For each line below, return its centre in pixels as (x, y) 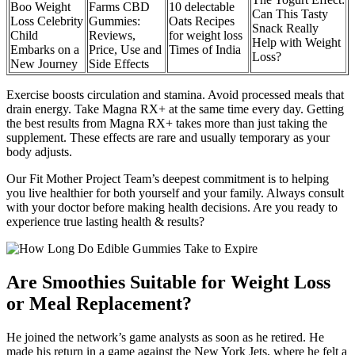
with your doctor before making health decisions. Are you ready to (172, 208)
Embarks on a (45, 50)
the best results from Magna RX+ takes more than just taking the (167, 124)
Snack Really (285, 29)
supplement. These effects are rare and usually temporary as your (168, 138)
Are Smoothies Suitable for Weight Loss (168, 282)
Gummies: (115, 21)
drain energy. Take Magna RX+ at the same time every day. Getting (175, 109)
